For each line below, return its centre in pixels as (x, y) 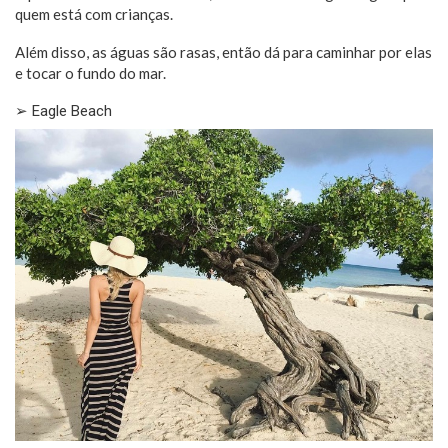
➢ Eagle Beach (63, 110)
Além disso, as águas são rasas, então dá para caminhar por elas (223, 51)
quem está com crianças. (94, 13)
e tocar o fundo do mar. (93, 72)
